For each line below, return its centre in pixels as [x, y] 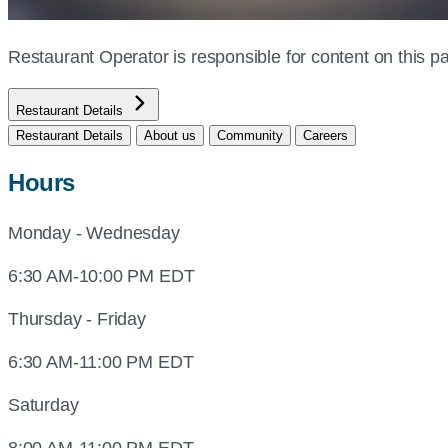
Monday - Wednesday [94, 232]
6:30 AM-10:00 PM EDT [101, 275]
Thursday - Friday [77, 318]
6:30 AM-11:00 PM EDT [101, 361]
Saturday [43, 404]
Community [249, 135]
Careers [326, 135]
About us [169, 135]
